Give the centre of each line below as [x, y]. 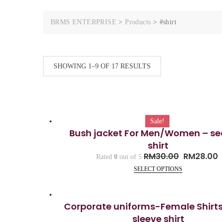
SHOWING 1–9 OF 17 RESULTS [102, 66]
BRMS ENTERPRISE [84, 22]
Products [138, 22]
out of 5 [129, 157]
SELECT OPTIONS [158, 169]
